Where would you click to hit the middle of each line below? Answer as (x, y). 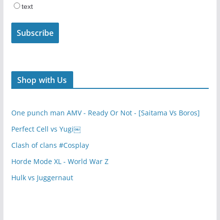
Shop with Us (42, 80)
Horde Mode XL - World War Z (60, 162)
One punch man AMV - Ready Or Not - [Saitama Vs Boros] (105, 113)
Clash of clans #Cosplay (50, 145)
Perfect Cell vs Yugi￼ (46, 129)
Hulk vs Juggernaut (42, 178)
